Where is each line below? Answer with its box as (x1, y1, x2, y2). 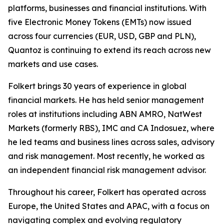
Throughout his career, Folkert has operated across (8, 187, 206, 197)
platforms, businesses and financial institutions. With (8, 3, 206, 13)
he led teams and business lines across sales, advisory (8, 137, 214, 147)
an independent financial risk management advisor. (8, 165, 206, 175)
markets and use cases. (8, 59, 98, 69)
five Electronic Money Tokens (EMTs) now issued (8, 17, 191, 27)
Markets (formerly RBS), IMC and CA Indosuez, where (8, 123, 214, 133)
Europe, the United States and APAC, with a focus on (8, 201, 209, 211)
